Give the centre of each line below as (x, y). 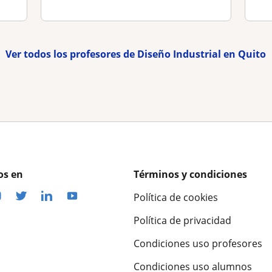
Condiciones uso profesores (198, 243)
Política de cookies (176, 197)
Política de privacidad (182, 220)
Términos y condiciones (190, 174)
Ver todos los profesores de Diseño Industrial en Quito (136, 54)
